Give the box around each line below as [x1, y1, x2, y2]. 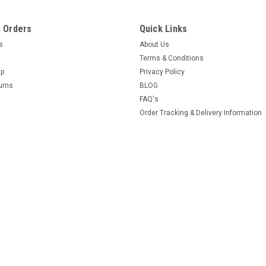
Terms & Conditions [139, 53, 204, 62]
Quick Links [139, 23, 188, 34]
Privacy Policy [139, 67, 185, 76]
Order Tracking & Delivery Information [139, 108, 262, 117]
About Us [139, 40, 169, 49]
